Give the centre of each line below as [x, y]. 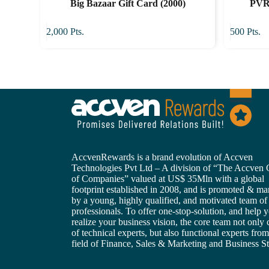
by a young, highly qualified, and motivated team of [169, 200]
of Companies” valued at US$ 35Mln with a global [168, 179]
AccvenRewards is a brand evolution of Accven [162, 157]
